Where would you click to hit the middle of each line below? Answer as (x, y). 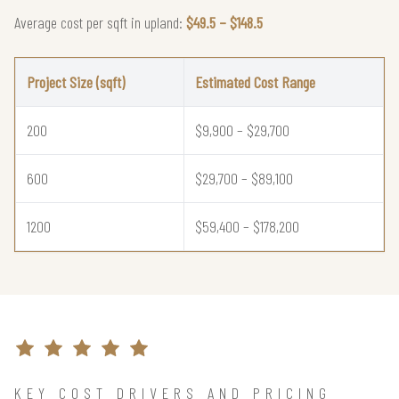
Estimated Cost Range (255, 81)
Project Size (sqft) (76, 81)
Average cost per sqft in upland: (100, 22)
